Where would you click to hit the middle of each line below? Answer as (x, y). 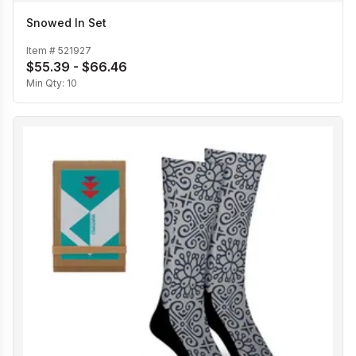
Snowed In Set (66, 23)
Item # (42, 50)
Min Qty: (46, 83)
